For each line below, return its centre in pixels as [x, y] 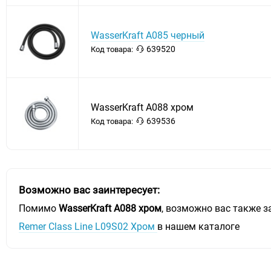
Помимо [39, 209]
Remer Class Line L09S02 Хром [88, 227]
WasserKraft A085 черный [148, 36]
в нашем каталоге [198, 227]
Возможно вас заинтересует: [89, 190]
